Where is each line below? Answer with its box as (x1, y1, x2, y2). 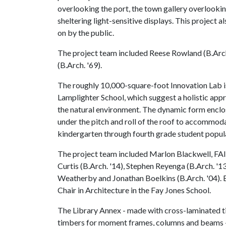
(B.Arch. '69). (58, 60, 102, 70)
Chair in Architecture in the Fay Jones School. (58, 185, 211, 195)
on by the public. (58, 28, 114, 37)
